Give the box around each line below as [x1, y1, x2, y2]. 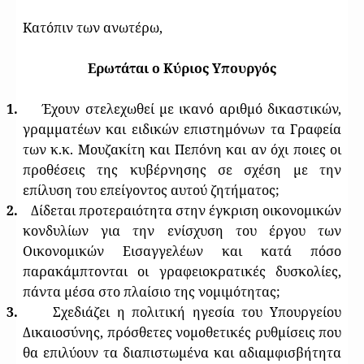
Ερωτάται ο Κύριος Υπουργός [88, 58, 276, 77]
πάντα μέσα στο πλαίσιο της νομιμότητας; [23, 282, 280, 301]
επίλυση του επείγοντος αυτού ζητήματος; [23, 180, 279, 199]
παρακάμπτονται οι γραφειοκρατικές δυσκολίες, [23, 262, 341, 280]
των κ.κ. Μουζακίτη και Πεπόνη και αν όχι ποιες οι [23, 140, 341, 158]
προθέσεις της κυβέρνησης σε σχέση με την [23, 160, 341, 179]
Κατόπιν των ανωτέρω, [23, 18, 162, 37]
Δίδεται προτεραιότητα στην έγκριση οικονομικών [31, 201, 341, 219]
